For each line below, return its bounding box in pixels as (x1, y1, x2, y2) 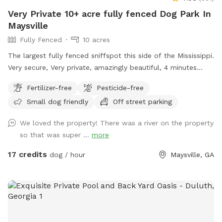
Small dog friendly (27, 97, 88, 106)
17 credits (8, 149, 47, 159)
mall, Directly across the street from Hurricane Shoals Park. (8, 87, 208, 95)
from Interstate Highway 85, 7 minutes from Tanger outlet (8, 75, 105, 83)
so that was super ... (20, 130, 92, 139)
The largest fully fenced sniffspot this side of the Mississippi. (8, 51, 214, 59)
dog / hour (47, 150, 85, 159)
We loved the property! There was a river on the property (20, 118, 214, 127)
